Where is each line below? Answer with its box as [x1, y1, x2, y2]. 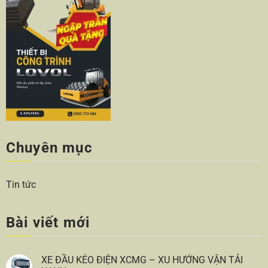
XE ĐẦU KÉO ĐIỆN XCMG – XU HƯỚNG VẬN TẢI [41, 254, 243, 266]
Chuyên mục [5, 139, 93, 157]
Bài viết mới [5, 214, 90, 232]
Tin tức [5, 179, 36, 191]
